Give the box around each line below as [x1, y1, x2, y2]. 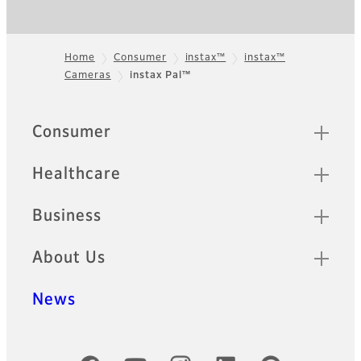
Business [32, 208, 102, 225]
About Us [32, 250, 106, 267]
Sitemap [31, 118, 98, 134]
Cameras [64, 71, 111, 81]
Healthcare [32, 166, 121, 183]
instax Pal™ [129, 71, 192, 81]
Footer [6, 75, 69, 95]
